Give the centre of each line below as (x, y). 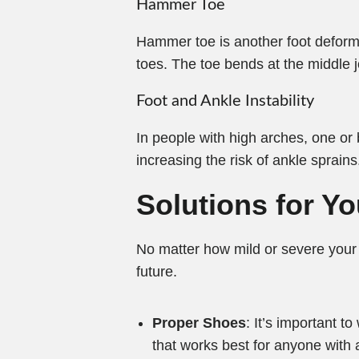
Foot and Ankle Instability (225, 101)
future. (157, 272)
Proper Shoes (199, 323)
